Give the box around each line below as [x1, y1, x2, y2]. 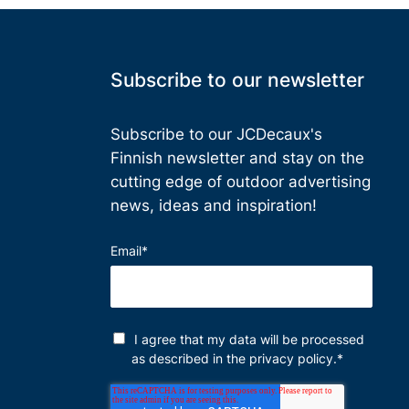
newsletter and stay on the [166, 148, 364, 168]
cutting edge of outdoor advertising [110, 172, 371, 192]
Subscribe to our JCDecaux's [110, 124, 322, 144]
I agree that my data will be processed [133, 331, 364, 348]
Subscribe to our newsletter [110, 68, 364, 92]
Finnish [110, 148, 167, 168]
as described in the [131, 351, 249, 367]
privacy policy [248, 351, 333, 367]
